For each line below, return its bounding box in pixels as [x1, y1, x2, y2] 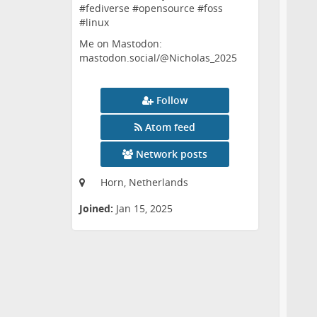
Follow [156, 93, 188, 108]
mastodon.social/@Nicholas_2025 [79, 51, 237, 65]
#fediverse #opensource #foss [79, 1, 223, 16]
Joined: [79, 202, 113, 216]
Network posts [136, 147, 208, 161]
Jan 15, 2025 [116, 202, 173, 216]
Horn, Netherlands [100, 175, 188, 190]
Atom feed [145, 120, 196, 134]
